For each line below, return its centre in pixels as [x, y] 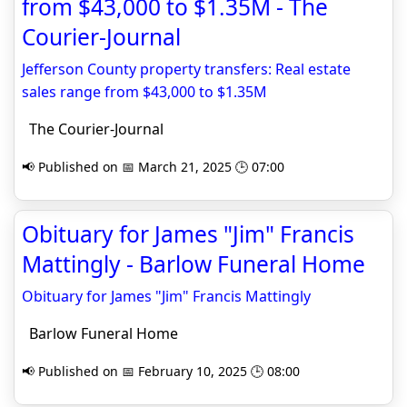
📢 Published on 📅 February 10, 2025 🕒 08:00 [161, 371]
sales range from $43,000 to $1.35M [144, 92]
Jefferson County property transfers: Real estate [186, 69]
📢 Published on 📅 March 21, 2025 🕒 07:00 [153, 167]
